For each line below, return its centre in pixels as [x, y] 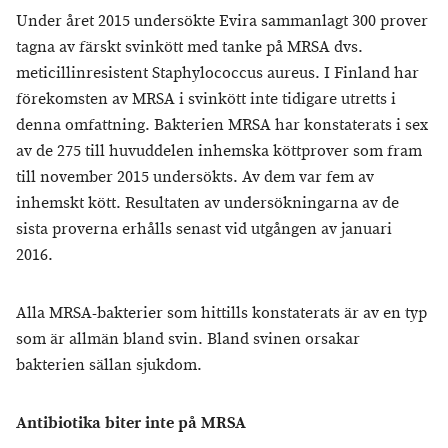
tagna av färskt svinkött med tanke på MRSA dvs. [189, 48]
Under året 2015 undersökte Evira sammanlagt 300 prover [222, 22]
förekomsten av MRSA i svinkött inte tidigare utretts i [206, 100]
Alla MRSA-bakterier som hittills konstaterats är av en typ [221, 314]
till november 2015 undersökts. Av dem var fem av [195, 178]
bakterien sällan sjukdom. [109, 366]
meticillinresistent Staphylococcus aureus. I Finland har [217, 74]
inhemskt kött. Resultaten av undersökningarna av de [207, 204]
